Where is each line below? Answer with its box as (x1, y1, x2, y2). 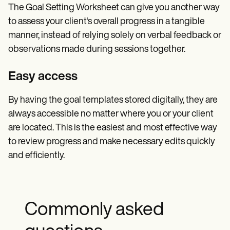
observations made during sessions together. (8, 44, 185, 54)
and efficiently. (8, 150, 65, 161)
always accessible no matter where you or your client (8, 109, 214, 119)
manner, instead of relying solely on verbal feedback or (8, 30, 221, 41)
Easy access (8, 70, 78, 83)
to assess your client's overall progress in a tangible (8, 16, 205, 27)
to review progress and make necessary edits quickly (8, 137, 215, 147)
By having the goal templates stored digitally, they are (8, 95, 218, 105)
